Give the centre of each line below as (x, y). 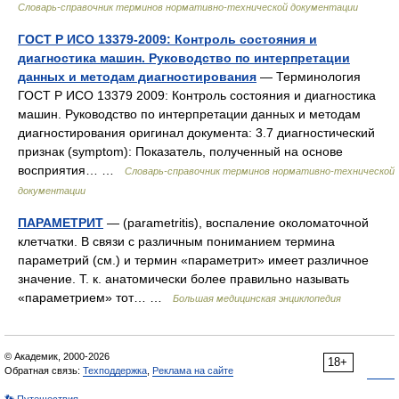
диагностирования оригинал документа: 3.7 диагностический (196, 133)
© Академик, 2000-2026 (57, 356)
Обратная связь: (44, 370)
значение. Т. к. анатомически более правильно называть (183, 279)
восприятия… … (71, 170)
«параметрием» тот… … (95, 297)
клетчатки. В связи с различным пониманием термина (176, 241)
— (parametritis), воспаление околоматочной (236, 223)
